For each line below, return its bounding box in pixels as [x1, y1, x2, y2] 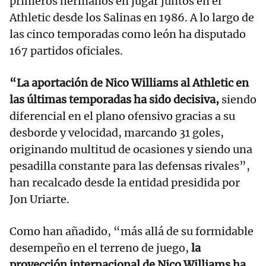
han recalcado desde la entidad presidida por [9, 175, 240, 189]
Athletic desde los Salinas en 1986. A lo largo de [9, 10, 254, 24]
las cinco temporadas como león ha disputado [9, 27, 246, 41]
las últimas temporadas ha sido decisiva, [9, 92, 219, 106]
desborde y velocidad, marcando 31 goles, [9, 125, 224, 140]
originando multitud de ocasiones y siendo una [9, 142, 252, 156]
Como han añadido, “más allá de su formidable [9, 224, 254, 238]
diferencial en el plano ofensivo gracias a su [9, 109, 235, 123]
